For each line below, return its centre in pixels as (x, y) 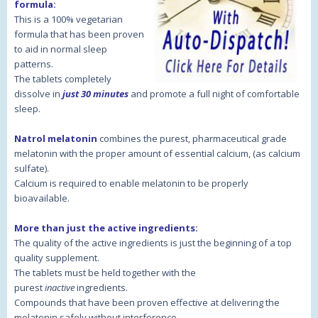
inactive (61, 288)
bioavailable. (42, 198)
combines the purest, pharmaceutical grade (192, 139)
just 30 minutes (95, 94)
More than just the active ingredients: (106, 228)
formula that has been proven (79, 34)
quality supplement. (57, 258)
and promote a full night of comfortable (214, 94)
